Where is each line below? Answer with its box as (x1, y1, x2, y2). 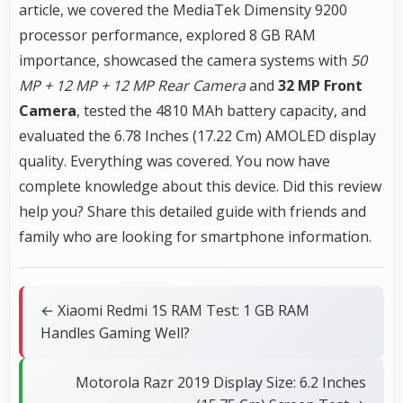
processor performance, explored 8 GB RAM (19, 24, 316, 45)
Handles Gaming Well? (40, 322, 190, 343)
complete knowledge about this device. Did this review (19, 175, 381, 196)
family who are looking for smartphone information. (19, 226, 372, 246)
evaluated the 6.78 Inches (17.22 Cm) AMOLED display (19, 125, 376, 146)
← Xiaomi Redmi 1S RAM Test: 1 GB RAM (40, 300, 309, 320)
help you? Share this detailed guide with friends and (19, 201, 366, 221)
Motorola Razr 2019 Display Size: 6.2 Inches (76, 372, 366, 392)
